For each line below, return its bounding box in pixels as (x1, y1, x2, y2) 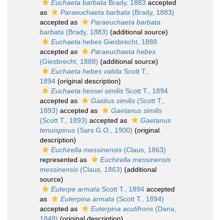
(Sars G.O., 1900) (75, 126, 133, 134)
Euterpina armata (60, 195, 114, 203)
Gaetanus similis (111, 107, 162, 114)
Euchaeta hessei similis (51, 87, 123, 95)
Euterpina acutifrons (91, 205, 153, 213)
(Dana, (153, 205, 176, 213)
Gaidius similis (91, 97, 135, 105)
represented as (40, 156, 89, 164)
